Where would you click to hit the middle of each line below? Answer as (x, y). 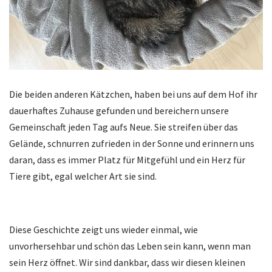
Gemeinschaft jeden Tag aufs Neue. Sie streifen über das (124, 127)
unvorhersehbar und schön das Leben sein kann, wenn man (130, 246)
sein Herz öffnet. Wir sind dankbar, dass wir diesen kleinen (127, 262)
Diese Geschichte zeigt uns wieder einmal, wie (104, 229)
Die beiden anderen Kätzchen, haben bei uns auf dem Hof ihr (133, 94)
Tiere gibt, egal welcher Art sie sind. (83, 176)
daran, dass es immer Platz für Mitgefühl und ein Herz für (127, 159)
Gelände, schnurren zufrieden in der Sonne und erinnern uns (132, 143)
